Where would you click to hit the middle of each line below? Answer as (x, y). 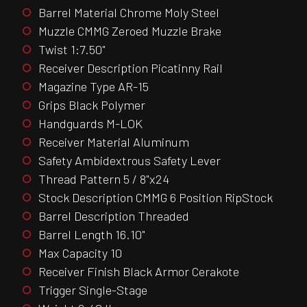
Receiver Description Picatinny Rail (131, 67)
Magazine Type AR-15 (94, 86)
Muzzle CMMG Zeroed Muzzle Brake (130, 30)
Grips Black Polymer (92, 105)
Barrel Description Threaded (114, 216)
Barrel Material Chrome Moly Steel (129, 12)
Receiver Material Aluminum (114, 142)
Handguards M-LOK (90, 123)
